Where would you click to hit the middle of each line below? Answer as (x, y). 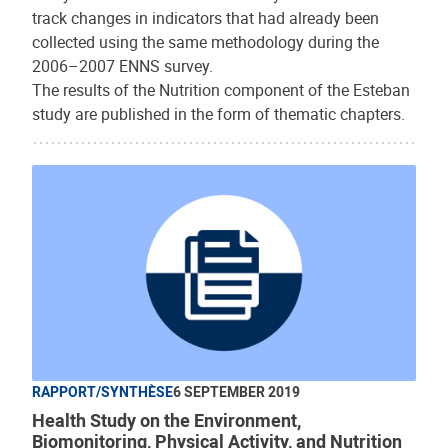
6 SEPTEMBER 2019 (236, 391)
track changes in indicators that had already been (205, 17)
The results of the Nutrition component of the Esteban (221, 89)
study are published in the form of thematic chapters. (218, 113)
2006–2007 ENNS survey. (122, 65)
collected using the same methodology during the (205, 41)
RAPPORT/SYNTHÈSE (102, 391)
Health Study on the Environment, (166, 419)
